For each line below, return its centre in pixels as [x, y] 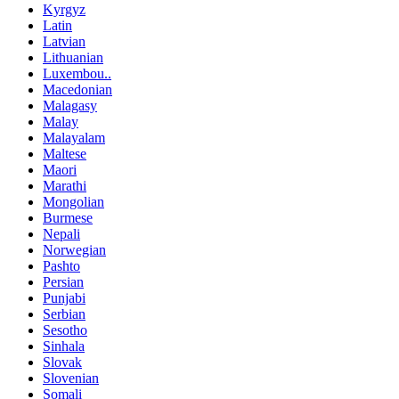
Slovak [62, 362]
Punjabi [64, 297]
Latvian [64, 41]
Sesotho [65, 330]
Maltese [65, 153]
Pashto [61, 265]
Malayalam [74, 137]
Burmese [68, 217]
